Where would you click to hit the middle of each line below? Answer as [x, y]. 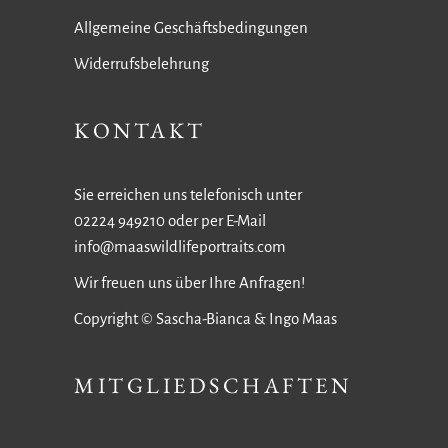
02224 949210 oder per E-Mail [170, 220]
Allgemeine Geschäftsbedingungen [191, 27]
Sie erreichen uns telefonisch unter [188, 194]
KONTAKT [140, 130]
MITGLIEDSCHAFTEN [213, 385]
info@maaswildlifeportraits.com [180, 246]
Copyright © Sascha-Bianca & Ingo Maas [205, 318]
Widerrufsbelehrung [141, 63]
